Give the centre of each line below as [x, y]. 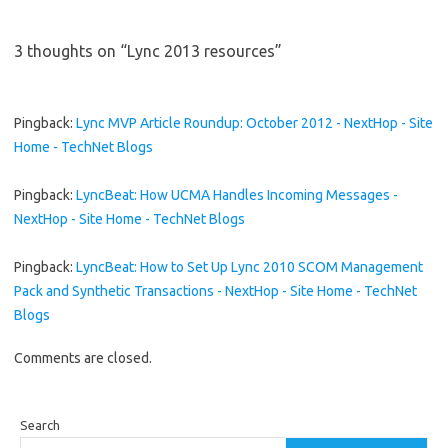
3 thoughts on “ [70, 50]
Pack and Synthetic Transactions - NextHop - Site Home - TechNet [215, 290]
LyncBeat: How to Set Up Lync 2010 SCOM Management [249, 266]
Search [40, 424]
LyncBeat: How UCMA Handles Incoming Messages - [237, 194]
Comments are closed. [83, 357]
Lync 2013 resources [201, 50]
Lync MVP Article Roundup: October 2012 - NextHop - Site [254, 122]
